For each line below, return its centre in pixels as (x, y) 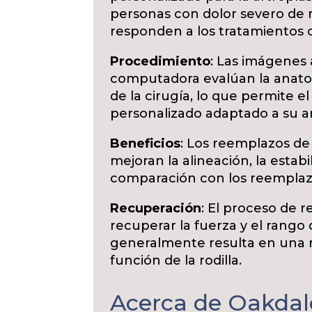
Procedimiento (161, 61)
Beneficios (146, 143)
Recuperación (156, 208)
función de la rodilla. (176, 260)
